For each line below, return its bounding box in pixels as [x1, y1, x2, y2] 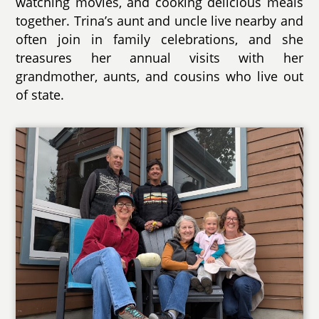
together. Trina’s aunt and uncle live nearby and [16, 11, 303, 29]
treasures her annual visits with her [16, 48, 303, 66]
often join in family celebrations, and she [16, 30, 303, 48]
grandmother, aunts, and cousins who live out [16, 67, 303, 85]
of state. [16, 85, 65, 103]
